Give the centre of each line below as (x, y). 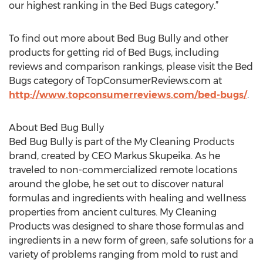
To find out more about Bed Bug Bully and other (119, 38)
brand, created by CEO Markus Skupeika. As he (114, 156)
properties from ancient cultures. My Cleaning (113, 212)
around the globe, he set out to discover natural (117, 184)
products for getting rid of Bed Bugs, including (114, 53)
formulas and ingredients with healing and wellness (127, 198)
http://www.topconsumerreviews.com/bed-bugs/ (128, 95)
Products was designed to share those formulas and (127, 226)
